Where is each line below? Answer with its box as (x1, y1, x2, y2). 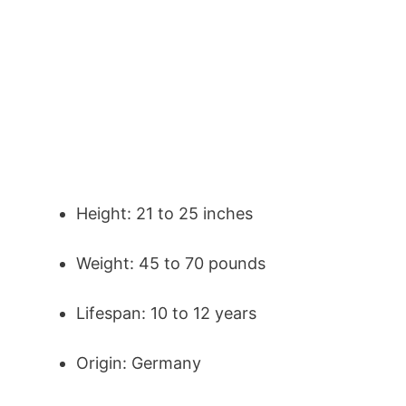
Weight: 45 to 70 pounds (76, 254, 266, 274)
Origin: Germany (76, 353, 201, 373)
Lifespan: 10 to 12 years (76, 304, 256, 324)
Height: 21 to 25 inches (76, 204, 253, 224)
